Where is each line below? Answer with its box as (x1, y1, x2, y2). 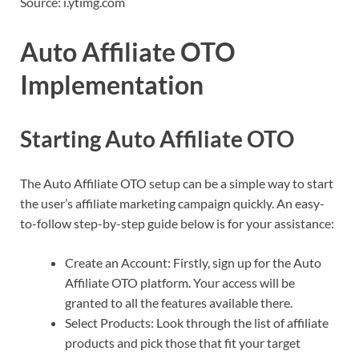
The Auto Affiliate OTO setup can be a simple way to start (20, 175, 333, 191)
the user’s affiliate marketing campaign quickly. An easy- (20, 195, 325, 211)
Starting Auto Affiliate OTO (20, 124, 294, 152)
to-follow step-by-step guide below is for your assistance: (20, 215, 334, 231)
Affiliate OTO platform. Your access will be (65, 274, 295, 290)
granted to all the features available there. (65, 294, 292, 310)
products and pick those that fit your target (65, 334, 301, 350)
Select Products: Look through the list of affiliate (65, 314, 329, 330)
